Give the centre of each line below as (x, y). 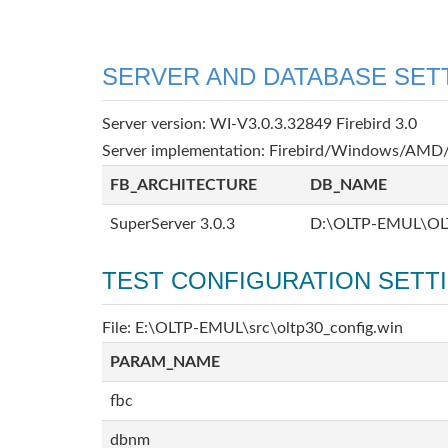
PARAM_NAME (165, 362)
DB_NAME (348, 185)
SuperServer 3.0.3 (172, 224)
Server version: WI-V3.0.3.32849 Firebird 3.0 (259, 124)
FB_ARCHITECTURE (183, 185)
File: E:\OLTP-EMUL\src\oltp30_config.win (252, 328)
